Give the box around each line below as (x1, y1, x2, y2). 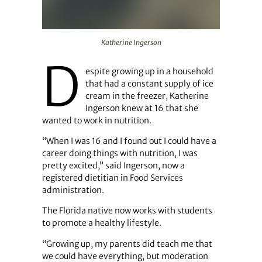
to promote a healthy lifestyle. (42, 218, 161, 229)
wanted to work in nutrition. (42, 115, 151, 126)
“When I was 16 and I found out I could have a (42, 136, 216, 147)
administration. (42, 185, 104, 196)
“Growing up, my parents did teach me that (42, 238, 212, 249)
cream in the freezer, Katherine (85, 91, 209, 102)
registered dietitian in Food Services (42, 173, 183, 184)
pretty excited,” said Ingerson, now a (42, 160, 185, 171)
